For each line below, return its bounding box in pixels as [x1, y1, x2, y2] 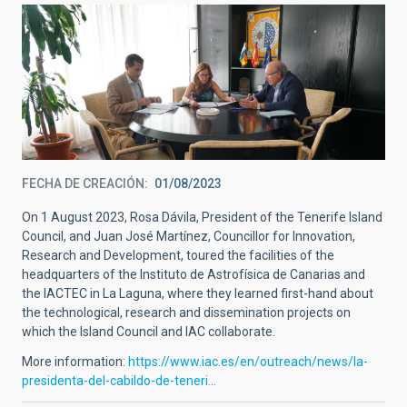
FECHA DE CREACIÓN [22, 176, 144, 192]
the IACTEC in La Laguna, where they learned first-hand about [22, 286, 373, 302]
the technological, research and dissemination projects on [22, 305, 351, 321]
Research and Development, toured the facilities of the [22, 248, 334, 263]
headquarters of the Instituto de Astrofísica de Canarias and [22, 267, 365, 283]
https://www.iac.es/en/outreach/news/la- [128, 354, 368, 370]
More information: [22, 354, 128, 370]
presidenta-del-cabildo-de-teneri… [22, 373, 216, 389]
